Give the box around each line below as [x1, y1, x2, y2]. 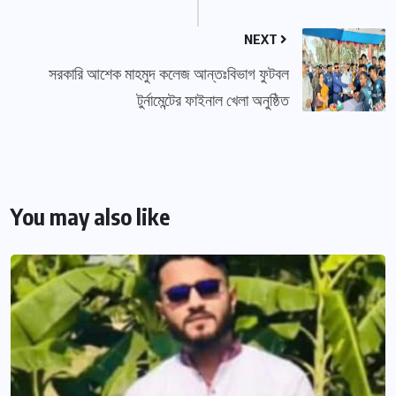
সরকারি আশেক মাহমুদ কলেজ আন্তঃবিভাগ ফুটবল [49, 63, 289, 84]
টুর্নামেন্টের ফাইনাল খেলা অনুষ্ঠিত [137, 89, 289, 110]
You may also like [11, 202, 170, 232]
